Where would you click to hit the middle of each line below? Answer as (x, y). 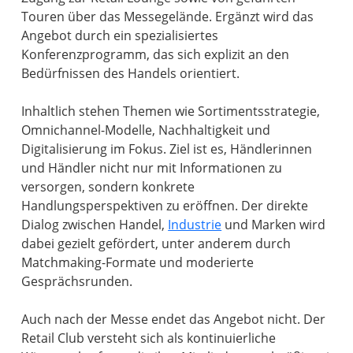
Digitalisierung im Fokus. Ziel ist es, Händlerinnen (167, 149)
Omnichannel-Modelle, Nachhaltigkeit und (146, 130)
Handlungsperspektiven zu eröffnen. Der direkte (165, 206)
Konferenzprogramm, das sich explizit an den (156, 55)
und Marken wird (274, 225)
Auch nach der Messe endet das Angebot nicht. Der (174, 320)
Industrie (195, 225)
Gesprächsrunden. (77, 282)
